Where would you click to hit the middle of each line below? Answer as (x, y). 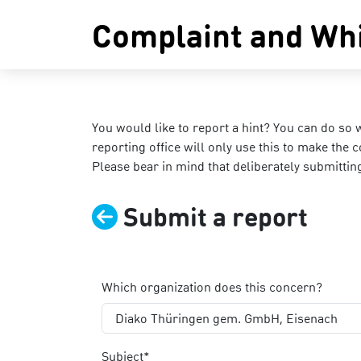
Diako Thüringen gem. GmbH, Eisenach (226, 318)
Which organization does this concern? (212, 286)
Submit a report (216, 216)
